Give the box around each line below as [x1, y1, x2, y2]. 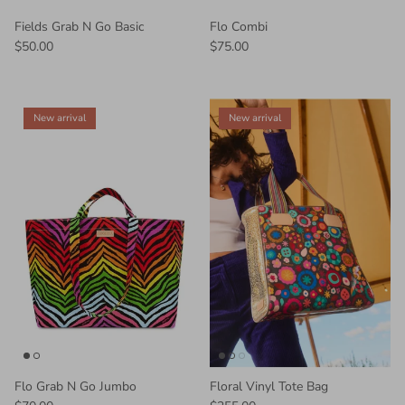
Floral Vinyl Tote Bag [210, 378, 328, 396]
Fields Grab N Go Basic [14, 17, 144, 35]
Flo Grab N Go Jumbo [14, 378, 137, 396]
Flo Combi [210, 17, 268, 35]
